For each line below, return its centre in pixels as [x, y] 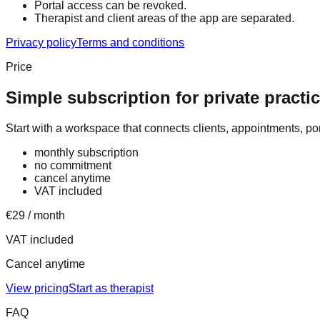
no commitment [73, 166]
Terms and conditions [130, 43]
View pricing [37, 289]
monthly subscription [86, 153]
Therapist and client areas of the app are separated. [164, 19]
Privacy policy [41, 43]
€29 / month [35, 216]
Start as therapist [111, 289]
